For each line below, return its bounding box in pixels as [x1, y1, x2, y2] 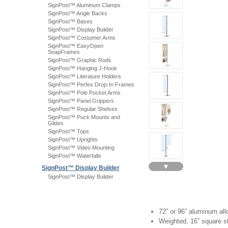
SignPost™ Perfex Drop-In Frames [48, 81, 134, 88]
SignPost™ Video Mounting [48, 145, 115, 151]
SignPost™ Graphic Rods [48, 57, 111, 63]
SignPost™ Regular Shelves [48, 106, 118, 112]
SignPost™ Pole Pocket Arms [48, 90, 121, 96]
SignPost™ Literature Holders [48, 73, 121, 79]
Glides [48, 120, 64, 126]
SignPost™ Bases [48, 18, 93, 24]
